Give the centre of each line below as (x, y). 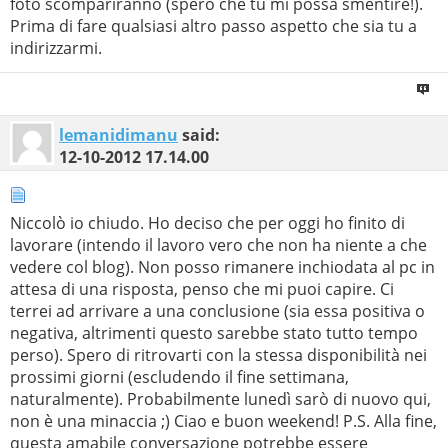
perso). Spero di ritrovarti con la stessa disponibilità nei (218, 355)
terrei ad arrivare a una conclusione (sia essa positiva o (217, 311)
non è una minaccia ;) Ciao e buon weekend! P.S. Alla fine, (223, 421)
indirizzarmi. (56, 47)
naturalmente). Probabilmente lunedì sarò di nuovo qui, (220, 399)
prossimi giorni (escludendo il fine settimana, (179, 377)
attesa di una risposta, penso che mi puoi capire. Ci (202, 289)
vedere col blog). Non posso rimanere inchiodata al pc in (222, 267)
